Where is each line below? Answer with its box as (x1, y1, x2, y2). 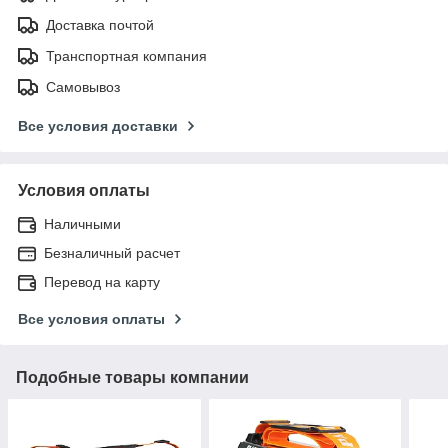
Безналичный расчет (44, 244, 180, 261)
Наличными (44, 215, 121, 232)
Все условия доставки (18, 117, 178, 134)
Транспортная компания (46, 47, 207, 64)
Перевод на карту (44, 273, 160, 290)
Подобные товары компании (16, 368, 249, 386)
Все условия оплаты (18, 310, 165, 327)
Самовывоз (46, 78, 120, 95)
